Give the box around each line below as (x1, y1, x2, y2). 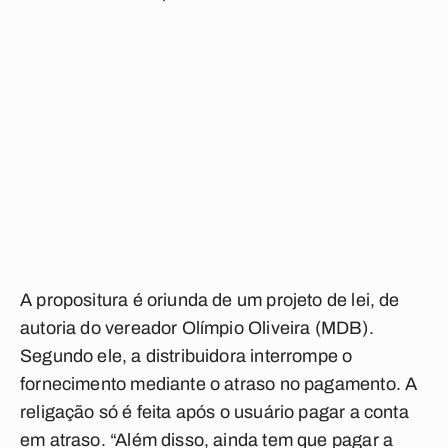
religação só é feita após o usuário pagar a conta (20, 402, 409, 422)
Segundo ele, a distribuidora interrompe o (20, 346, 353, 366)
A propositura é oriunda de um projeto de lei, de (20, 290, 400, 310)
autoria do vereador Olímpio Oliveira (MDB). (20, 318, 374, 338)
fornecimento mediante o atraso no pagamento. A (20, 374, 418, 394)
